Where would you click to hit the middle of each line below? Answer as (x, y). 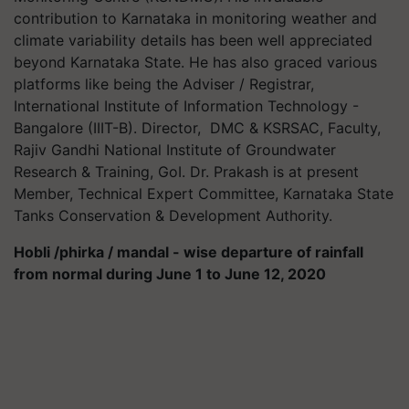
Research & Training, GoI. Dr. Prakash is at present (186, 172)
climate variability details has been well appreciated (193, 40)
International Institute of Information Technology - (186, 106)
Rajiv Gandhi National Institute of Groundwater (175, 150)
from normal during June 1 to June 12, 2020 (170, 274)
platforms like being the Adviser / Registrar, (164, 84)
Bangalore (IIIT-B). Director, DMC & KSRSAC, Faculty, (197, 128)
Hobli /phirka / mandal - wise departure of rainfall (189, 252)
